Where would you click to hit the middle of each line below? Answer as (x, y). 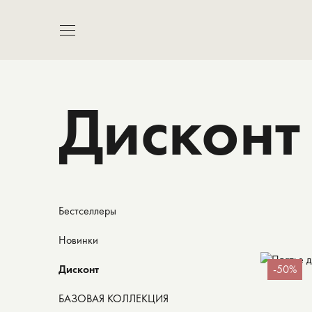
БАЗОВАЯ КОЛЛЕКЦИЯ (114, 298)
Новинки (78, 240)
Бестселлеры (87, 211)
